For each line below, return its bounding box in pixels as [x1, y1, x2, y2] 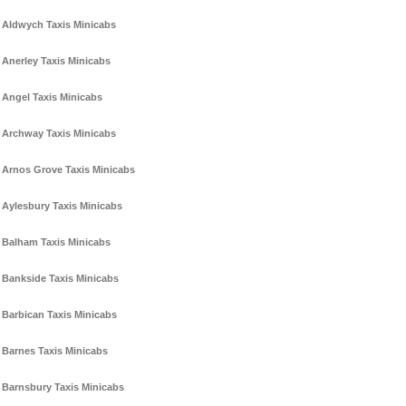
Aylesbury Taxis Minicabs [2, 200, 122, 212]
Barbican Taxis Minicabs [2, 309, 117, 321]
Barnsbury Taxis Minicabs [2, 382, 124, 393]
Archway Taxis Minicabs [2, 128, 116, 140]
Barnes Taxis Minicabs [2, 345, 108, 357]
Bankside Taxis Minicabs [2, 273, 119, 285]
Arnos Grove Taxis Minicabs [2, 164, 135, 176]
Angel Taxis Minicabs [2, 92, 102, 103]
